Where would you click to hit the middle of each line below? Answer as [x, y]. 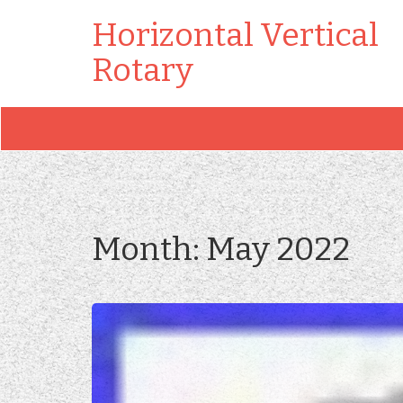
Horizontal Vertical [235, 35]
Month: [149, 249]
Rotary [143, 70]
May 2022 [278, 249]
